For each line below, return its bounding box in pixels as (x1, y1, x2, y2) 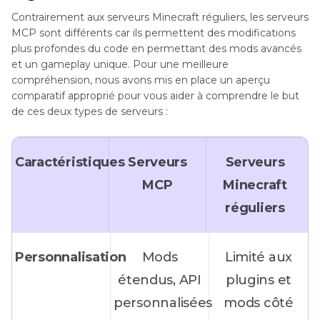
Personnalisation (15, 249, 126, 266)
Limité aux (224, 249, 293, 266)
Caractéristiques (15, 154, 125, 171)
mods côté (224, 295, 294, 311)
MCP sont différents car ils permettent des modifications (11, 26, 296, 40)
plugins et (225, 272, 292, 289)
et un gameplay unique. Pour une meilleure (11, 58, 229, 71)
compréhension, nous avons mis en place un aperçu (11, 74, 270, 87)
